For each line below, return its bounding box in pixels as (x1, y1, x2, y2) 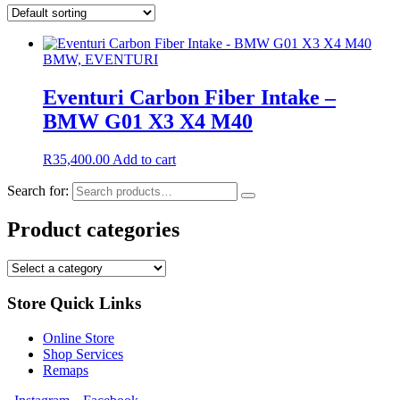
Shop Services (43, 346, 123, 362)
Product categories (7, 218, 179, 242)
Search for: (7, 182, 69, 198)
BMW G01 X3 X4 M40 (43, 109, 253, 133)
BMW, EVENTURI (43, 51, 158, 67)
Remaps (43, 362, 88, 378)
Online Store (43, 329, 114, 346)
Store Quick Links (7, 294, 141, 313)
